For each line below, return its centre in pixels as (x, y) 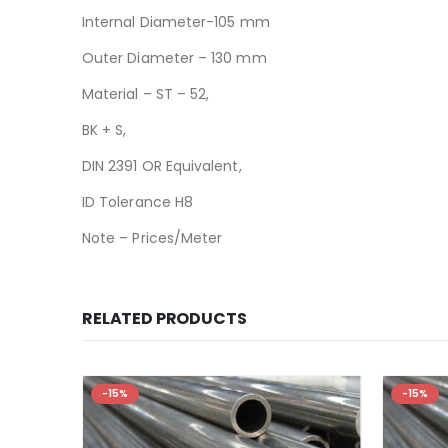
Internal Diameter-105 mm (176, 21)
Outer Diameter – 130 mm (174, 57)
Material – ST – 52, (146, 93)
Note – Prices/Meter (152, 237)
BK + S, (104, 129)
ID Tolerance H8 (138, 201)
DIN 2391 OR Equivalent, (162, 165)
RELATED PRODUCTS (164, 318)
